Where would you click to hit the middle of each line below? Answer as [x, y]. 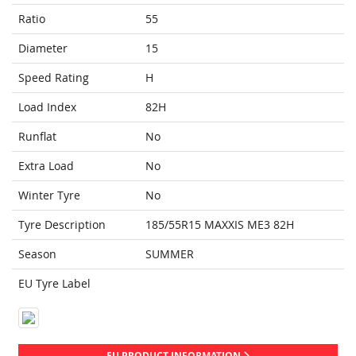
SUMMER [170, 254]
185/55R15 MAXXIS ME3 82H [220, 225]
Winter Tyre [49, 195]
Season [37, 254]
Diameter [43, 48]
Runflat [37, 137]
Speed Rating [54, 78]
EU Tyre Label [54, 284]
